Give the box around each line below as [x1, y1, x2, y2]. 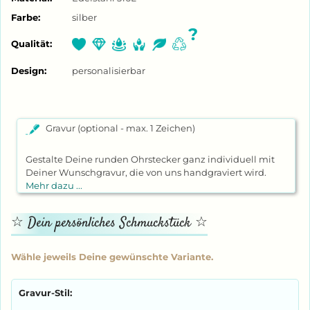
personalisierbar [72, 65, 146, 77]
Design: [11, 65, 46, 77]
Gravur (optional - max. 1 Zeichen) [39, 123, 195, 134]
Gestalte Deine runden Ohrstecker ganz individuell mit [25, 154, 275, 165]
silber [72, 11, 98, 23]
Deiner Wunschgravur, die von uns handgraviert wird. [25, 167, 266, 179]
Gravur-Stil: [19, 287, 72, 298]
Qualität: [11, 37, 52, 49]
